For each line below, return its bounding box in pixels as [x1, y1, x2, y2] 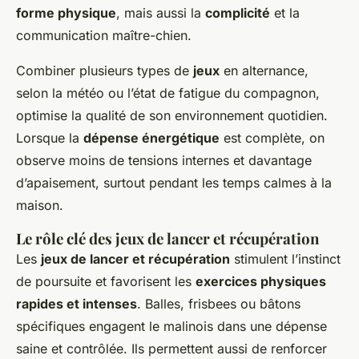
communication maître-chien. [16, 26, 192, 43]
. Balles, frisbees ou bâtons [137, 295, 301, 312]
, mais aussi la [116, 4, 205, 21]
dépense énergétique [83, 129, 220, 146]
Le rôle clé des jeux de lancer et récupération [16, 228, 319, 248]
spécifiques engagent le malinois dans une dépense [16, 317, 327, 334]
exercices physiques [196, 272, 326, 289]
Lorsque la [16, 129, 83, 146]
